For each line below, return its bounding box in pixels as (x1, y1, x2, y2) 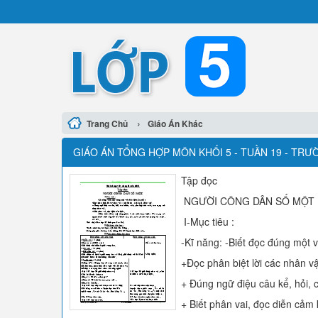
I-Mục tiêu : (181, 214, 234, 229)
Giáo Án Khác (148, 117, 203, 130)
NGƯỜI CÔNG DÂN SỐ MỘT (181, 194, 314, 208)
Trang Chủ (87, 117, 128, 130)
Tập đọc (181, 173, 217, 187)
